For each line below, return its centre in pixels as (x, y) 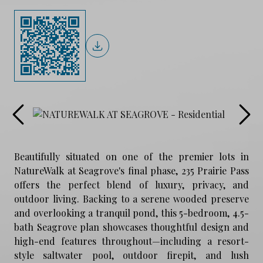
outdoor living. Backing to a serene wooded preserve (131, 198)
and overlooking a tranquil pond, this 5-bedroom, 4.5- (131, 213)
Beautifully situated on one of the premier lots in (131, 156)
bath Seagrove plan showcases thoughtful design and (131, 227)
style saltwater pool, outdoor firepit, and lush (131, 255)
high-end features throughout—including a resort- (131, 241)
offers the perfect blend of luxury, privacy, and (131, 184)
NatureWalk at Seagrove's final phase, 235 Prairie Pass (131, 170)
